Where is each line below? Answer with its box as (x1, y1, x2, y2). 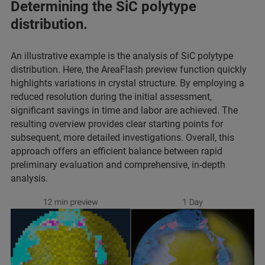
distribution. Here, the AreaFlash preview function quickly (11, 63, 247, 75)
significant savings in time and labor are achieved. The (11, 104, 238, 116)
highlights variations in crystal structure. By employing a (11, 77, 244, 89)
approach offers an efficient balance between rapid (11, 145, 222, 157)
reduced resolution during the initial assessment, (11, 91, 212, 102)
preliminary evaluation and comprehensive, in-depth (11, 159, 225, 170)
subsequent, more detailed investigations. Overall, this (11, 131, 234, 143)
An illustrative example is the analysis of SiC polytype (11, 50, 233, 62)
